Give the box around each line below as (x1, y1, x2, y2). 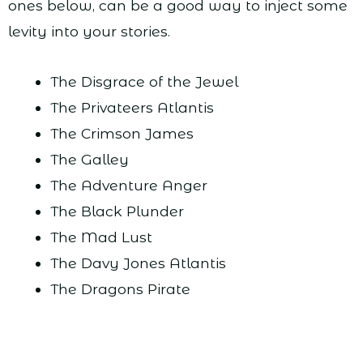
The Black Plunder (49, 203, 184, 220)
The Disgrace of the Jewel (49, 73, 238, 91)
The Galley (49, 151, 129, 169)
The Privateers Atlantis (49, 99, 214, 117)
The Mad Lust (49, 228, 152, 246)
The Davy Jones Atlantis (49, 254, 226, 272)
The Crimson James (49, 125, 194, 143)
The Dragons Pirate (49, 280, 190, 298)
